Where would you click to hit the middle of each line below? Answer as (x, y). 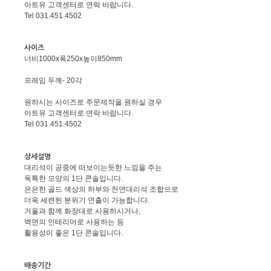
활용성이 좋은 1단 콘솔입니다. (73, 233)
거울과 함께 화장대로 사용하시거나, (82, 211)
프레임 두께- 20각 (53, 81)
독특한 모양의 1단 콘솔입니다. (73, 179)
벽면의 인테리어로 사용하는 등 (74, 222)
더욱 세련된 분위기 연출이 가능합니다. (87, 201)
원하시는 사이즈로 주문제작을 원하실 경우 (93, 103)
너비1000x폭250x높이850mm (73, 59)
